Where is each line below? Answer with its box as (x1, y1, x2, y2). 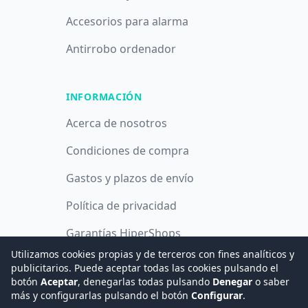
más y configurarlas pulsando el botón (11, 289, 191, 302)
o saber (252, 275, 289, 288)
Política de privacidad (66, 197, 177, 213)
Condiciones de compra (66, 142, 189, 158)
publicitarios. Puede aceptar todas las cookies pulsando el (11, 261, 278, 274)
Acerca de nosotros (66, 115, 167, 131)
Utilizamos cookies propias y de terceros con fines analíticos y (11, 247, 294, 261)
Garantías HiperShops (66, 225, 181, 241)
